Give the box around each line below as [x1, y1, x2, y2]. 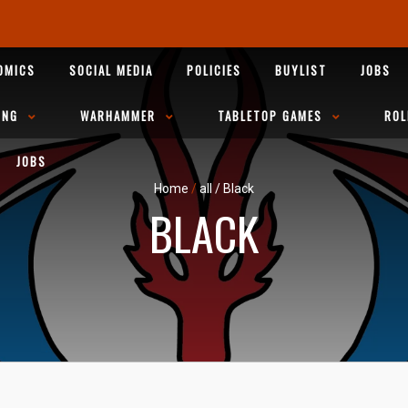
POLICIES [187, 60, 241, 79]
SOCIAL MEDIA [69, 60, 153, 79]
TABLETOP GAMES [218, 106, 322, 125]
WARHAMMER [80, 106, 156, 125]
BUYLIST [275, 60, 327, 79]
